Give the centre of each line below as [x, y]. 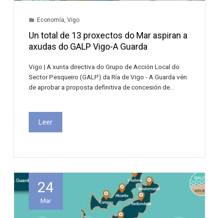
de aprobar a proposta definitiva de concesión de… [102, 87]
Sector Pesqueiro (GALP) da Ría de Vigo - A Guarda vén [108, 77]
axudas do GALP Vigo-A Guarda [88, 46]
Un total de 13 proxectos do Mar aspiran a [108, 35]
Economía [51, 20]
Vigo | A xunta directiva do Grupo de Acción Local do [104, 66]
